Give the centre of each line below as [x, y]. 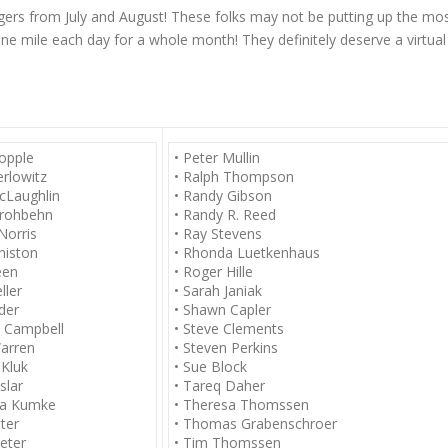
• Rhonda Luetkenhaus [247, 252]
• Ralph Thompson [234, 176]
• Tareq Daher [219, 385]
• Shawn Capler [222, 309]
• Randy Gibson [223, 195]
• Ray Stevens [218, 233]
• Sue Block [210, 366]
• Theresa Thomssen [241, 404]
